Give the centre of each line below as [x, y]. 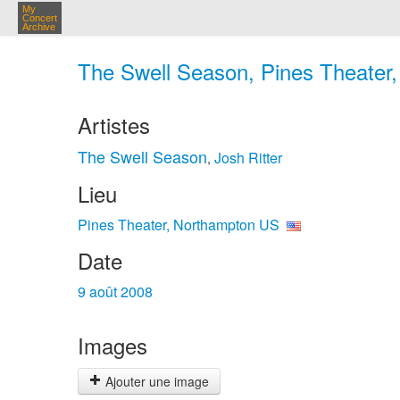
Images [112, 345]
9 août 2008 [115, 292]
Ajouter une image [155, 381]
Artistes [114, 125]
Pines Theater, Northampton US [179, 225]
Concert [40, 18]
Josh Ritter [248, 158]
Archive [39, 27]
